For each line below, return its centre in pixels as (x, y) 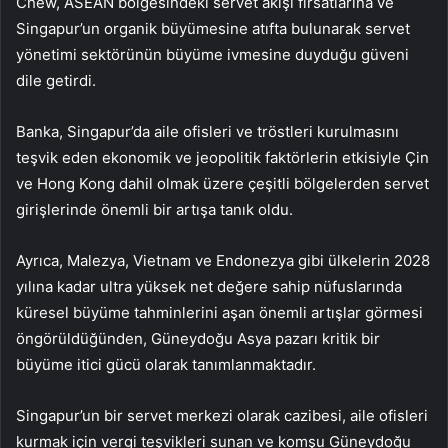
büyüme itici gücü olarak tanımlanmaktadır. (166, 365)
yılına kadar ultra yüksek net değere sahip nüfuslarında (209, 287)
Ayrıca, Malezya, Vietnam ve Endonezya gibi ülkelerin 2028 (223, 261)
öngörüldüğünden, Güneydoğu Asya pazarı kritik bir (198, 339)
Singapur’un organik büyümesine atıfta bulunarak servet (213, 29)
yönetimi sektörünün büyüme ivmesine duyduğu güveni (212, 55)
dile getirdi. (56, 81)
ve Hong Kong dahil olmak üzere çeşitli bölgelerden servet (222, 184)
